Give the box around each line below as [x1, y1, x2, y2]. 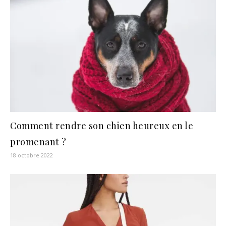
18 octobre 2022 [10, 151, 53, 159]
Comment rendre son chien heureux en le [10, 120, 193, 132]
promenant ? [10, 136, 67, 148]
